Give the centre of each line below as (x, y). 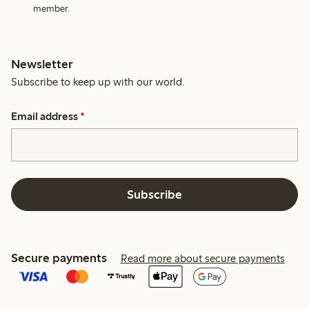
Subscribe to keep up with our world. (98, 82)
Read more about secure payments (202, 259)
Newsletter (42, 64)
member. (52, 9)
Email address (45, 117)
